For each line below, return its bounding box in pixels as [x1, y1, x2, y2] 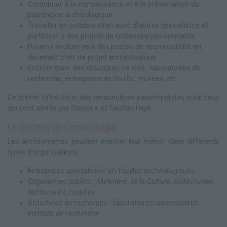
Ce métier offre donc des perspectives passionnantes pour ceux [8, 93, 219, 102]
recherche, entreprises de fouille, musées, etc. [28, 74, 179, 84]
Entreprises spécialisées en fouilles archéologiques [28, 167, 195, 176]
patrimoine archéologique [28, 11, 112, 20]
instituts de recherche [28, 209, 99, 218]
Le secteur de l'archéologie [8, 122, 116, 133]
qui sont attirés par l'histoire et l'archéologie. [8, 104, 153, 113]
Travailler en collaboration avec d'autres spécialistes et [28, 21, 208, 30]
